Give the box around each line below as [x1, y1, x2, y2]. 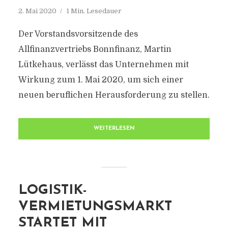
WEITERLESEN [93, 126, 135, 131]
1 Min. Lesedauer [66, 7, 122, 15]
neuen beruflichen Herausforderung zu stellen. [18, 91, 210, 100]
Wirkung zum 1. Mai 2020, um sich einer [18, 75, 183, 84]
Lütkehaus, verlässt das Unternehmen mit [18, 60, 189, 69]
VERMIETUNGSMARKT [18, 200, 172, 214]
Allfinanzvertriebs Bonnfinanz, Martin [18, 45, 172, 54]
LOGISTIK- [18, 184, 87, 197]
